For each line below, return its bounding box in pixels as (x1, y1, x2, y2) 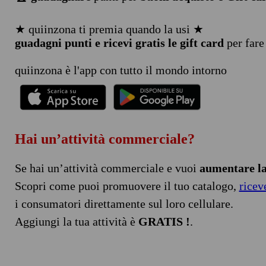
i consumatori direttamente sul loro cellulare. (14, 197, 233, 210)
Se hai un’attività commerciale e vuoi (14, 161, 199, 175)
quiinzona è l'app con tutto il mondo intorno (14, 64, 227, 77)
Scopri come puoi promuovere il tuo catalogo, (14, 179, 239, 192)
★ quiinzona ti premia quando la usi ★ (14, 23, 204, 36)
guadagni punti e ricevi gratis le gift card (14, 36, 224, 49)
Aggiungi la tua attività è (14, 214, 138, 228)
